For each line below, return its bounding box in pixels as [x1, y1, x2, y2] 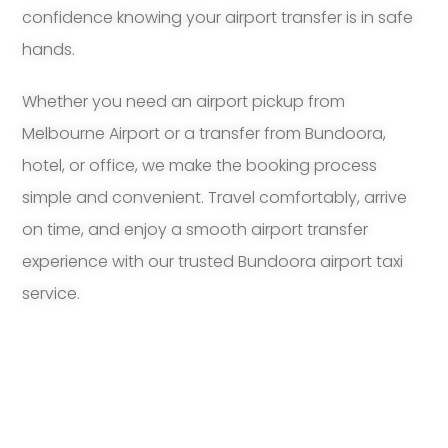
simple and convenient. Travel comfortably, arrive [22, 186, 408, 210]
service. [22, 282, 81, 306]
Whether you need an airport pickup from [22, 90, 346, 114]
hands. [22, 38, 76, 62]
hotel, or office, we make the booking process [22, 154, 378, 178]
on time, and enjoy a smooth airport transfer [22, 218, 369, 242]
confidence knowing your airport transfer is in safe [22, 6, 414, 30]
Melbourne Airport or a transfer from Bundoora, [22, 122, 387, 146]
